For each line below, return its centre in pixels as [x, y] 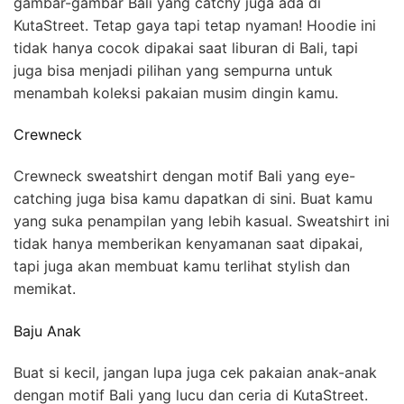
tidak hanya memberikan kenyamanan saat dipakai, [188, 244]
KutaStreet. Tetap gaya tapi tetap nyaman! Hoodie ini [195, 25]
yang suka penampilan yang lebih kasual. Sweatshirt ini [202, 221]
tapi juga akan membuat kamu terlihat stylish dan [182, 266]
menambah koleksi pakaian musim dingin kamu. [176, 92]
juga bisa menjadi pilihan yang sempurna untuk [173, 70]
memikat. [45, 289]
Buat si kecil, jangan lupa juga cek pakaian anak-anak [195, 372]
